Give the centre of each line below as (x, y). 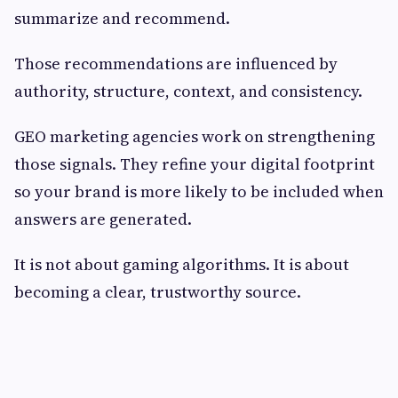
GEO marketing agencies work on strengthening (195, 136)
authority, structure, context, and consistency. (188, 91)
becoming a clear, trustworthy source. (158, 291)
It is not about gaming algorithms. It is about (182, 264)
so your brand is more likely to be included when (199, 191)
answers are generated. (103, 219)
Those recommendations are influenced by (176, 63)
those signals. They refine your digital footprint (195, 163)
